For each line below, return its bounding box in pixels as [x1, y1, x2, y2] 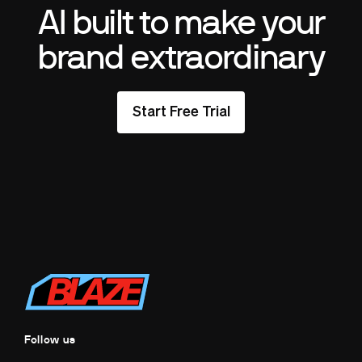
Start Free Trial [132, 105, 230, 120]
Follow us [23, 335, 75, 347]
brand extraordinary [37, 40, 325, 76]
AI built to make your [37, 5, 325, 41]
